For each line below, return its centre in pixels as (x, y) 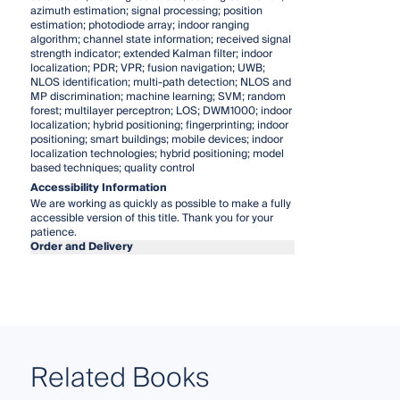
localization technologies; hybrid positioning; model (157, 154)
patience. (53, 232)
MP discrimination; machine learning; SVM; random (158, 96)
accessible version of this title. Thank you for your (151, 218)
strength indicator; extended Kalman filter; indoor (151, 54)
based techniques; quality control (112, 168)
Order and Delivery (81, 246)
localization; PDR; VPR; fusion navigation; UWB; (147, 68)
